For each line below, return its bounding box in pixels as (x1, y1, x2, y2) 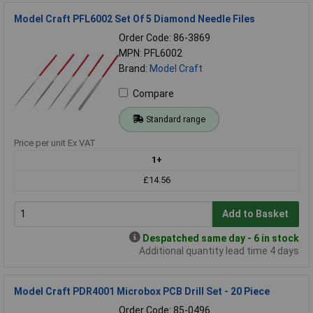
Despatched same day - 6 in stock (143, 232, 299, 244)
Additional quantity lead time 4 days (139, 245, 299, 256)
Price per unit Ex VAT (14, 137, 96, 148)
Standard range (145, 113, 205, 124)
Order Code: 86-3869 (119, 31, 210, 43)
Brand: (119, 62, 150, 74)
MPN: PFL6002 (119, 47, 182, 59)
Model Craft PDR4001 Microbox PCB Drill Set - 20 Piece (14, 285, 270, 297)
